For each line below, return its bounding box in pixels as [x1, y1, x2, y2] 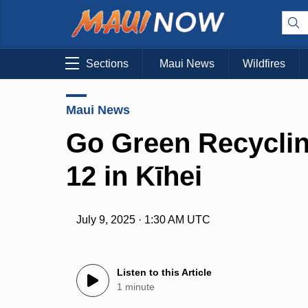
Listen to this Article [117, 267, 212, 278]
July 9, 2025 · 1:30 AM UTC [76, 214, 211, 226]
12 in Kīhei [66, 160, 202, 191]
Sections [86, 58, 129, 70]
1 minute [117, 281, 155, 293]
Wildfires [243, 58, 285, 70]
